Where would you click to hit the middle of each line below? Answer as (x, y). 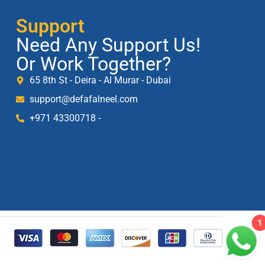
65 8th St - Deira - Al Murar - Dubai (100, 80)
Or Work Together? (94, 64)
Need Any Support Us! (109, 45)
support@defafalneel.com (83, 99)
